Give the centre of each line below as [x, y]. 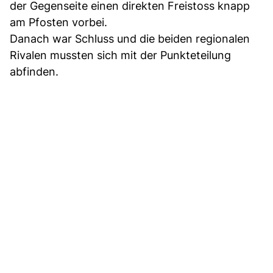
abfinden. [34, 71]
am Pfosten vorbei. [58, 22]
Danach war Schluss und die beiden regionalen [130, 38]
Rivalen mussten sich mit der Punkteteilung [120, 55]
